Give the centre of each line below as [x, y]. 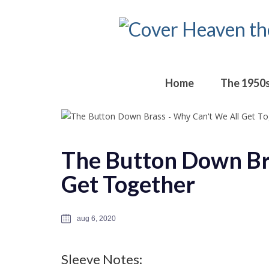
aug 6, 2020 [96, 218]
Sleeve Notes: [102, 259]
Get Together [128, 183]
